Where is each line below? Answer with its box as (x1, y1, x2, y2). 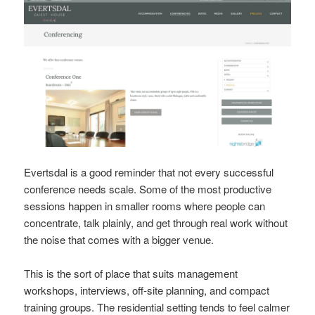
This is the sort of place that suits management (24, 265, 238, 281)
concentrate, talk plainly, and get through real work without (24, 214, 288, 230)
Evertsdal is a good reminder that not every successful (24, 164, 274, 179)
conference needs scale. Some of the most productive (24, 181, 272, 196)
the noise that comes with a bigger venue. (24, 231, 214, 247)
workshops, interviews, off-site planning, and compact (24, 282, 270, 297)
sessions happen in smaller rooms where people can (24, 198, 266, 213)
